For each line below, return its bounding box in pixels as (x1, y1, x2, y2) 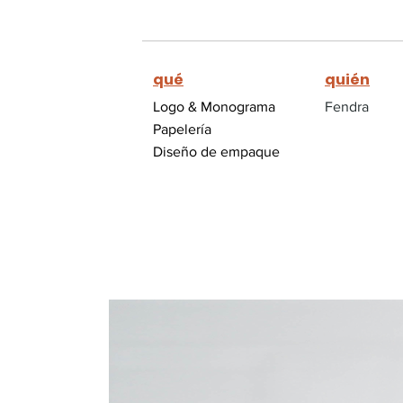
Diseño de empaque (153, 144, 283, 159)
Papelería (153, 121, 211, 137)
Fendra (325, 99, 369, 114)
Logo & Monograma (153, 99, 275, 114)
